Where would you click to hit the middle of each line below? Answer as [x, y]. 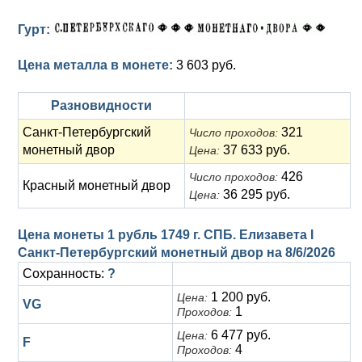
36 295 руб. [255, 194]
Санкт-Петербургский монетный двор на [152, 253]
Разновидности [101, 105]
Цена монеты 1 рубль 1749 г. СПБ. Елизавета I [166, 235]
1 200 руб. [239, 297]
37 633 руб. [255, 150]
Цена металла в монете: [97, 65]
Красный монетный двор [97, 185]
